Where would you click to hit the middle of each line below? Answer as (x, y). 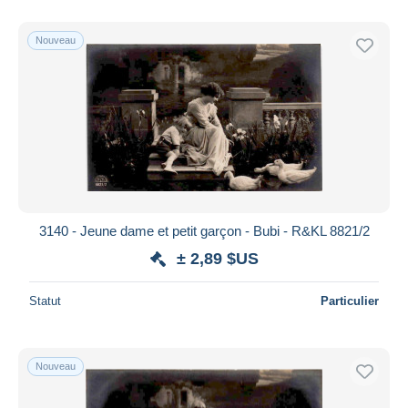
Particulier (350, 301)
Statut (45, 301)
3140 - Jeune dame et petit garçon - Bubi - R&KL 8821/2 (204, 230)
